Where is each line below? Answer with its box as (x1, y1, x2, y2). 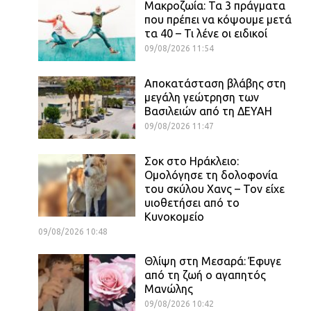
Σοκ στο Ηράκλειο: (144, 154, 239, 167)
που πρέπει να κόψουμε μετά (144, 12, 292, 26)
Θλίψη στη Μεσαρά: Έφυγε (144, 254, 281, 267)
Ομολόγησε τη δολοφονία (144, 168, 278, 181)
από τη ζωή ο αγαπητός (144, 268, 266, 281)
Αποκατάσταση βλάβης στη (144, 76, 286, 90)
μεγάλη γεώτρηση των (144, 90, 259, 103)
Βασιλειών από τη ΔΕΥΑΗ (144, 104, 272, 117)
